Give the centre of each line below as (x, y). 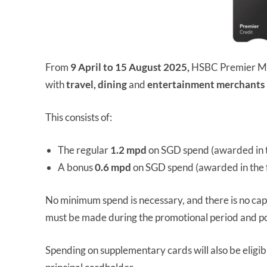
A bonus (76, 167)
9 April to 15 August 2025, (130, 67)
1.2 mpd (128, 150)
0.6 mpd (113, 167)
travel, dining (97, 84)
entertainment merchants (206, 84)
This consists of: (79, 117)
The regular (84, 150)
